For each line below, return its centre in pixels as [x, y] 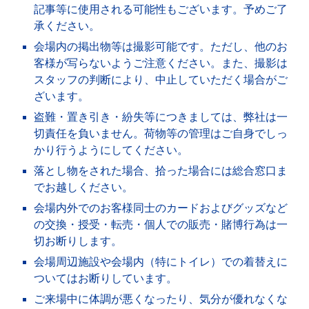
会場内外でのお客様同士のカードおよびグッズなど [161, 208]
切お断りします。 [78, 241]
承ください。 [67, 26]
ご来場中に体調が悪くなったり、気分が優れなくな [161, 299]
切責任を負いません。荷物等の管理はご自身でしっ [161, 133]
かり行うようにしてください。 [111, 150]
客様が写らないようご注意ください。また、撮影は [161, 63]
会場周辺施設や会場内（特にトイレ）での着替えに [161, 262]
